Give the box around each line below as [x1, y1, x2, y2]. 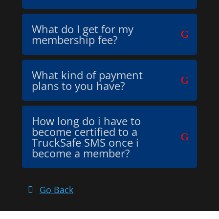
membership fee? [31, 32, 118, 47]
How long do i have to [31, 113, 141, 128]
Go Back [39, 184, 73, 196]
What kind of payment [31, 67, 143, 82]
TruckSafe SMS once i [31, 135, 139, 150]
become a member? [31, 146, 130, 160]
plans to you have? [31, 78, 125, 93]
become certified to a [31, 124, 137, 139]
